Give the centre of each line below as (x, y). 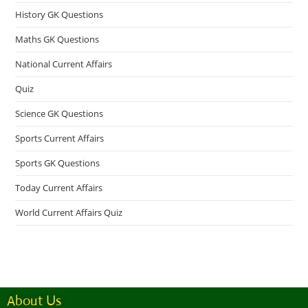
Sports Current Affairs (60, 138)
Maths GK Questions (57, 39)
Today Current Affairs (59, 187)
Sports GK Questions (58, 163)
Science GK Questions (59, 113)
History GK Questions (59, 14)
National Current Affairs (64, 64)
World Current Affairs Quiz (69, 212)
